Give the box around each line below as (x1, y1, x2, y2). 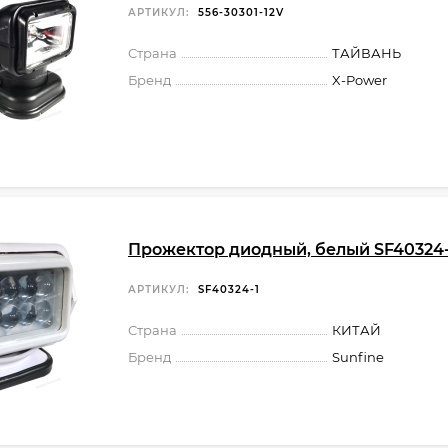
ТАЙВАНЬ (332, 44, 401, 61)
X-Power (332, 71, 387, 88)
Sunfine (332, 348, 384, 365)
